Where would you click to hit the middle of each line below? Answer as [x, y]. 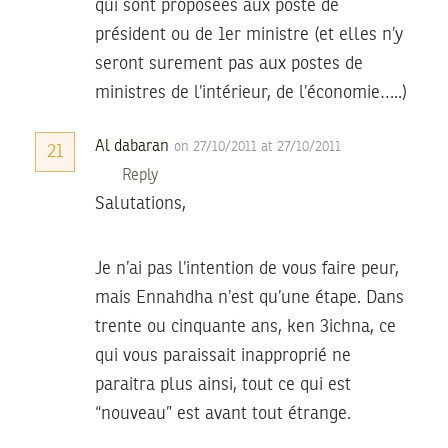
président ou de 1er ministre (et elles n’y [249, 34]
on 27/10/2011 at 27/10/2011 [257, 146]
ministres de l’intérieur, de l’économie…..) [251, 92]
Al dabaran [132, 146]
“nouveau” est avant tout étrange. [223, 413]
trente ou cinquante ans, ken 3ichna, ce [245, 326]
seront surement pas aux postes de [229, 63]
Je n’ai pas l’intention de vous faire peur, [247, 268]
